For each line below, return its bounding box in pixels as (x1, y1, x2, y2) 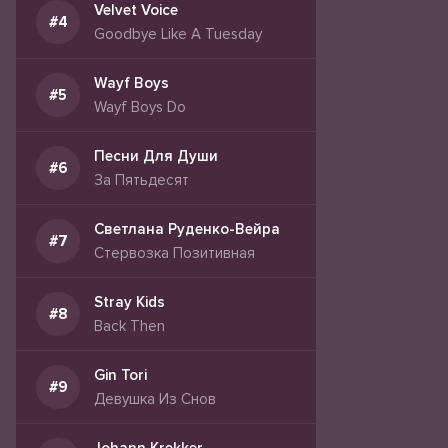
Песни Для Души (94, 147, 218, 165)
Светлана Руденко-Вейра (94, 220, 280, 238)
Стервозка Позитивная (94, 244, 255, 262)
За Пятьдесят (94, 171, 189, 189)
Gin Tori (94, 366, 147, 384)
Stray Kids (94, 293, 165, 311)
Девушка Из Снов (94, 390, 216, 408)
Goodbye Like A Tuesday (94, 25, 262, 43)
